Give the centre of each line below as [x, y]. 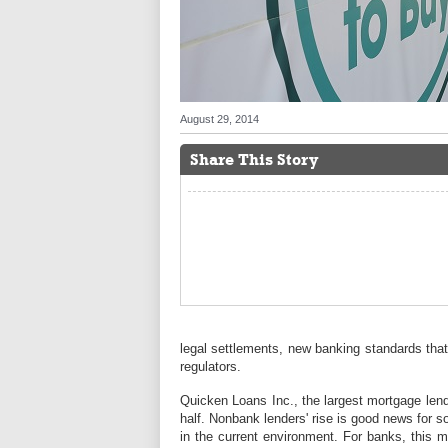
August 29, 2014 [219, 119]
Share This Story [254, 159]
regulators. [210, 366]
